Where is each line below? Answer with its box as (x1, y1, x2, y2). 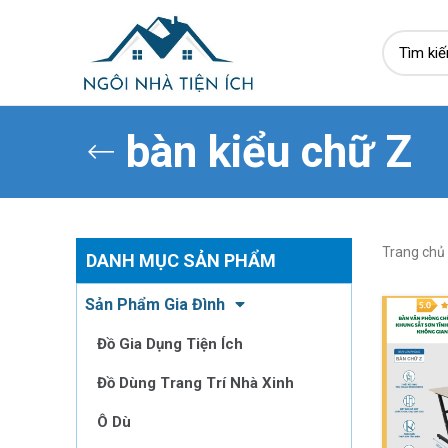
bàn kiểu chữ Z (126, 126, 412, 178)
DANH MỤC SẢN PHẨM (86, 250, 276, 271)
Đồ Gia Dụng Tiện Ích (97, 335, 243, 353)
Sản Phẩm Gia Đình (85, 295, 225, 314)
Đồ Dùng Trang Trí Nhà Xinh (97, 374, 294, 392)
